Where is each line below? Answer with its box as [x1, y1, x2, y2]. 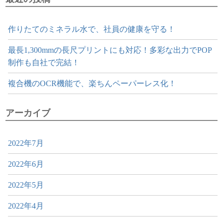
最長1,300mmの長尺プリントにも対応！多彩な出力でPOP [8, 45, 213, 54]
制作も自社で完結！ [8, 58, 80, 67]
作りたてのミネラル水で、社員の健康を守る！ [8, 24, 176, 33]
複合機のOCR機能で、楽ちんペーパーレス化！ [8, 79, 177, 88]
